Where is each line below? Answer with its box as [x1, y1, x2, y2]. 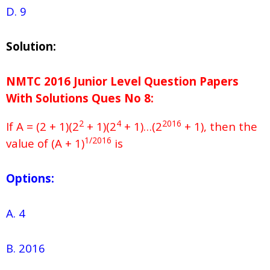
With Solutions [6, 90, 89, 106]
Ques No [89, 90, 141, 106]
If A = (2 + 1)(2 [6, 119, 79, 134]
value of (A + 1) [6, 136, 84, 151]
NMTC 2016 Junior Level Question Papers [6, 74, 239, 89]
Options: [6, 171, 54, 186]
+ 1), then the [181, 119, 257, 134]
